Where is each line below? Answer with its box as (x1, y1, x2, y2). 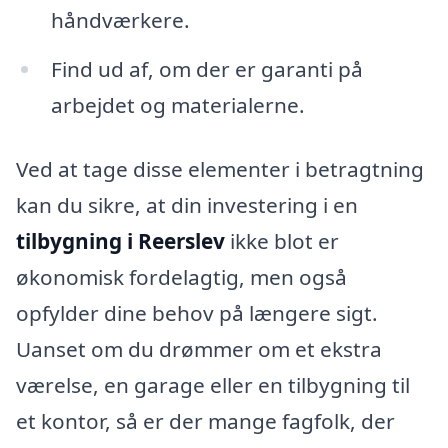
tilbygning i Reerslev (16, 227, 225, 256)
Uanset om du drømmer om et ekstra (16, 335, 382, 364)
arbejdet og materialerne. (50, 91, 305, 120)
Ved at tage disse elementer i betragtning (16, 155, 424, 184)
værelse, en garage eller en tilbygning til (16, 371, 410, 400)
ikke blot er (225, 227, 339, 256)
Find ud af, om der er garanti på (50, 55, 363, 84)
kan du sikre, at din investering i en (16, 191, 358, 220)
